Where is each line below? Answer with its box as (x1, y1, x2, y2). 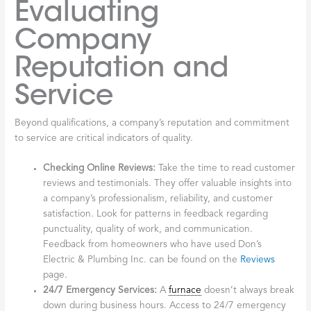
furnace (169, 286, 202, 296)
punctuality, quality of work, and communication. (43, 225, 253, 235)
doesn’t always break (201, 286, 295, 296)
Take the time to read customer (155, 164, 296, 174)
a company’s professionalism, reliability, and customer (43, 194, 274, 204)
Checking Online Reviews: (43, 164, 156, 174)
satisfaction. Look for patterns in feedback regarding (43, 210, 269, 219)
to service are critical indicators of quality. (15, 133, 194, 143)
